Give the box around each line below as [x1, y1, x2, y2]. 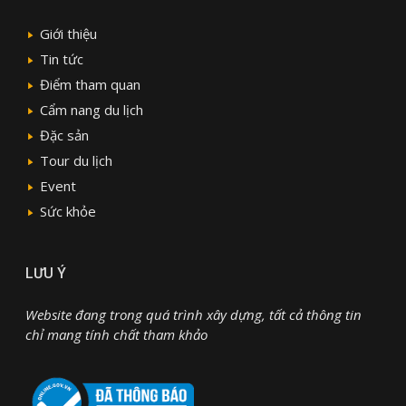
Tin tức [39, 49, 83, 68]
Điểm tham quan [39, 74, 140, 93]
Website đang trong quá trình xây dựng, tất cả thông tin [24, 304, 362, 324]
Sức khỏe [39, 201, 96, 220]
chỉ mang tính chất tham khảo [24, 324, 208, 343]
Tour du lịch [39, 150, 112, 169]
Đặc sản [39, 125, 89, 144]
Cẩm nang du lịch [39, 100, 143, 119]
